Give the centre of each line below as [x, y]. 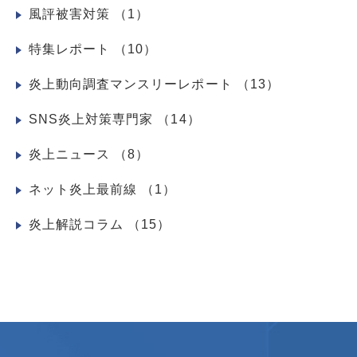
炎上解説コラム [78, 224]
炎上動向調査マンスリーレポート [133, 84]
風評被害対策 [72, 14]
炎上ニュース [72, 154]
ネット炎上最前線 [85, 189]
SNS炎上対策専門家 [93, 119]
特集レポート [72, 49]
